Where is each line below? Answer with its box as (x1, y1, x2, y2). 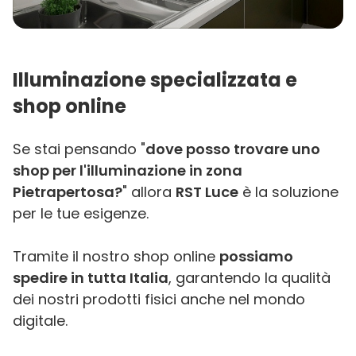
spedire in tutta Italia (13, 268, 168, 288)
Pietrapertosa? (13, 182, 122, 203)
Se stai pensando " (13, 139, 145, 160)
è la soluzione (238, 182, 339, 203)
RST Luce (176, 182, 238, 203)
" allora (122, 182, 176, 203)
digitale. (13, 311, 68, 331)
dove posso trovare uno (145, 139, 320, 160)
